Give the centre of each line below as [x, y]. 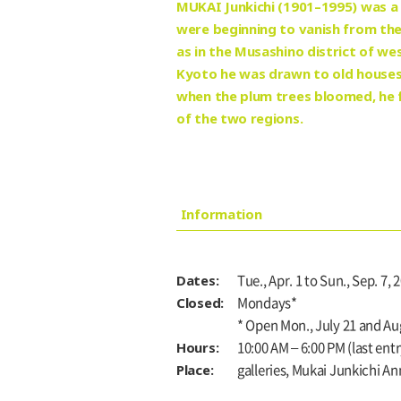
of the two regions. [240, 118]
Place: [195, 369]
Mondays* [267, 303]
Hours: [198, 347]
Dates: [198, 280]
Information [221, 214]
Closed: [200, 302]
